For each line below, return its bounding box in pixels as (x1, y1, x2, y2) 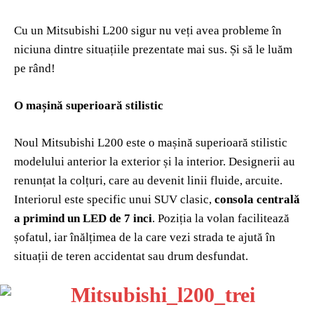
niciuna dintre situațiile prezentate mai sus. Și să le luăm (14, 42, 292, 56)
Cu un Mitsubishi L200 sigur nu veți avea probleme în (14, 23, 282, 37)
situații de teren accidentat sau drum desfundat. (14, 249, 248, 263)
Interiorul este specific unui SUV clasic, (14, 192, 212, 206)
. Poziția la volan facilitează (152, 211, 289, 225)
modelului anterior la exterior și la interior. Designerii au (14, 154, 295, 168)
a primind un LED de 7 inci (14, 211, 152, 225)
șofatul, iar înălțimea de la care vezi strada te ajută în (14, 230, 275, 244)
